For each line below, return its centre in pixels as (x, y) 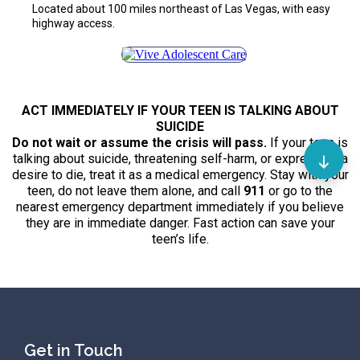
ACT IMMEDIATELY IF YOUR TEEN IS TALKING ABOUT (180, 111)
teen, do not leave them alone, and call (135, 191)
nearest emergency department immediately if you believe (180, 207)
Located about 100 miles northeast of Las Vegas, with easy (181, 9)
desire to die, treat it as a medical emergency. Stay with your (180, 175)
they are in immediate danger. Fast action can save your (180, 223)
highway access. (74, 23)
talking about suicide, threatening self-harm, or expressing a (180, 159)
